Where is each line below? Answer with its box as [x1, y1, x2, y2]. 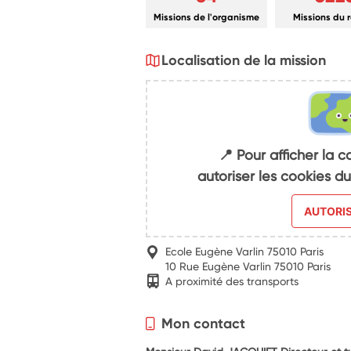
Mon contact [161, 313, 246, 332]
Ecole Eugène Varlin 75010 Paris [165, 244, 324, 259]
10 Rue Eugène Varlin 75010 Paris [165, 259, 331, 273]
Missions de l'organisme [154, 11, 260, 23]
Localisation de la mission [161, 51, 327, 69]
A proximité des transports [165, 273, 299, 288]
